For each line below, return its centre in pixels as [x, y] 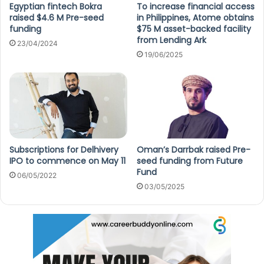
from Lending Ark [171, 40]
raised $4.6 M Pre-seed [57, 17]
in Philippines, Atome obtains [195, 17]
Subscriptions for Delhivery [64, 150]
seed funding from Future [190, 161]
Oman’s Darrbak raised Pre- [194, 150]
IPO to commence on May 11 [67, 161]
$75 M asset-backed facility [194, 29]
